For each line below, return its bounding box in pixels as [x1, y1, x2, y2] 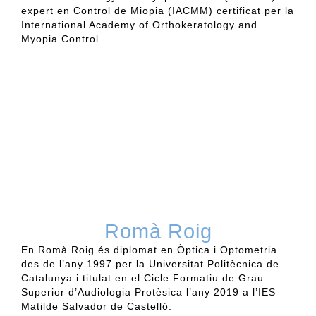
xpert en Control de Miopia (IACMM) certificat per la [28, 5, 294, 17]
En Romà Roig [21, 244, 98, 256]
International [21, 19, 89, 31]
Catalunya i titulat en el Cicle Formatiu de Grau [21, 272, 264, 284]
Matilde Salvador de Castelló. [21, 300, 172, 312]
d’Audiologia [68, 286, 131, 298]
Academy [89, 19, 135, 31]
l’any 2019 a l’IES [183, 286, 276, 298]
